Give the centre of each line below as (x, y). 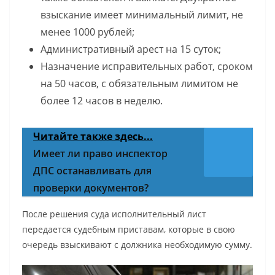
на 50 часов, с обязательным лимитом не (139, 84)
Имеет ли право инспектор (100, 154)
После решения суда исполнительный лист (114, 214)
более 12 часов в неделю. (102, 101)
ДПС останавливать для (92, 171)
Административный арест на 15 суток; (131, 49)
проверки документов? (91, 188)
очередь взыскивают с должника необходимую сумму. (137, 245)
